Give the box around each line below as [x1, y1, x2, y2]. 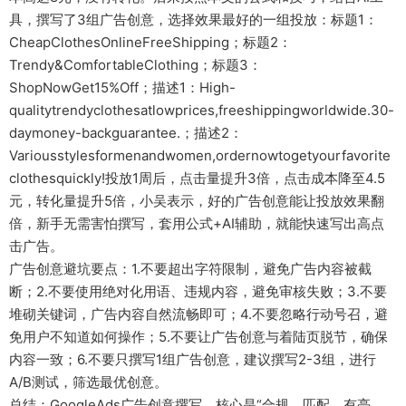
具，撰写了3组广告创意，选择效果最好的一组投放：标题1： [9, 10, 378, 28]
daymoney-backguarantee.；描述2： [9, 123, 243, 141]
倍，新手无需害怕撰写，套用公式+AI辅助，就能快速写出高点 [9, 214, 384, 232]
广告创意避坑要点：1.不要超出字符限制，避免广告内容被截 [9, 259, 372, 277]
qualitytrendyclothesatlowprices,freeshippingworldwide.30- [9, 101, 394, 119]
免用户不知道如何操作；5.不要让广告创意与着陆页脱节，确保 [9, 327, 388, 345]
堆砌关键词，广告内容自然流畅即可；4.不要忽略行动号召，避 [9, 304, 388, 323]
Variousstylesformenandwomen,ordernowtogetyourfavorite [9, 146, 391, 164]
